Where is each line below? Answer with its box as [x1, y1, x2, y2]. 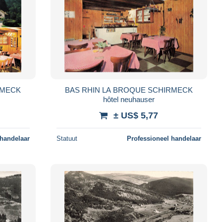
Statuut [56, 134, 77, 142]
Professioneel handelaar [126, 134, 201, 142]
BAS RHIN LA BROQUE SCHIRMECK [64, 85, 193, 94]
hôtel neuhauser [103, 95, 155, 104]
